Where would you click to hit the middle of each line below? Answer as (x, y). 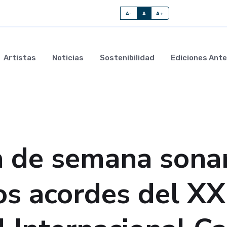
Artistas (20, 58)
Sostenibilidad (127, 58)
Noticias (68, 58)
